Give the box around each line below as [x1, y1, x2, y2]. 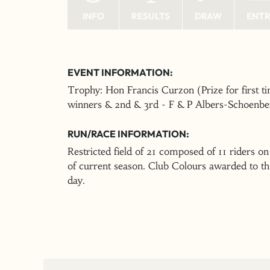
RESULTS [131, 10, 170, 22]
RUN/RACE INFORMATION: [67, 128, 189, 140]
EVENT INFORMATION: [67, 66, 173, 78]
